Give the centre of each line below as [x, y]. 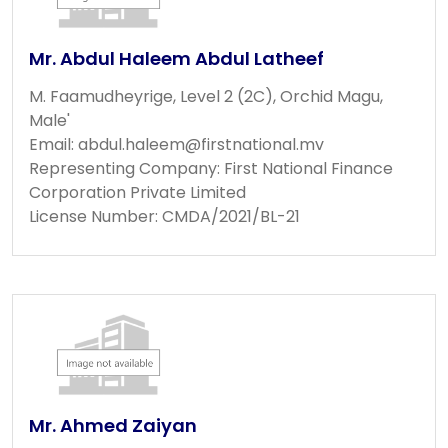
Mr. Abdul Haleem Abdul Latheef [176, 58]
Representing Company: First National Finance [211, 168]
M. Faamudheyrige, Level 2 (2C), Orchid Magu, [206, 96]
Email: [53, 144]
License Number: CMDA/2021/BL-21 [164, 216]
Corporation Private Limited [137, 192]
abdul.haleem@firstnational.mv [201, 144]
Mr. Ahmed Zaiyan [113, 425]
